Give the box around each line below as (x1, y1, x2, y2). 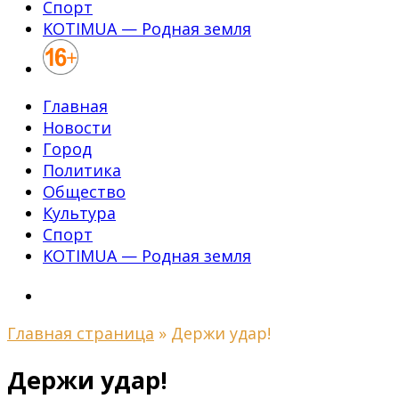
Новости (43, 117, 111, 138)
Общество (43, 181, 126, 202)
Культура (43, 202, 116, 224)
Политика (43, 159, 121, 181)
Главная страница (7, 322, 154, 344)
